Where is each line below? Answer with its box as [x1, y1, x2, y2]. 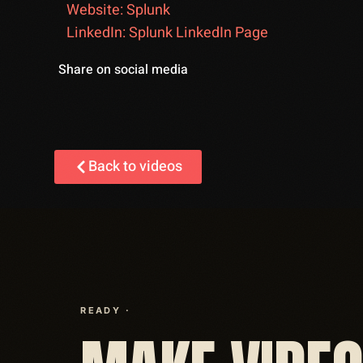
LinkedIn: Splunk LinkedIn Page [66, 22, 268, 44]
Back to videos [88, 156, 182, 177]
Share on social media [58, 60, 188, 79]
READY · [80, 305, 131, 316]
